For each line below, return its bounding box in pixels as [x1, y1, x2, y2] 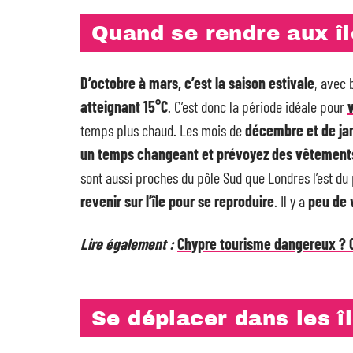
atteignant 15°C [80, 97, 168, 116]
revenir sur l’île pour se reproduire [80, 191, 274, 210]
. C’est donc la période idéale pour [168, 97, 347, 116]
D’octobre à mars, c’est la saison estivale [80, 73, 314, 92]
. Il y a [274, 191, 308, 210]
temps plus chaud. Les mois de [80, 121, 245, 139]
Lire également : [80, 234, 174, 253]
